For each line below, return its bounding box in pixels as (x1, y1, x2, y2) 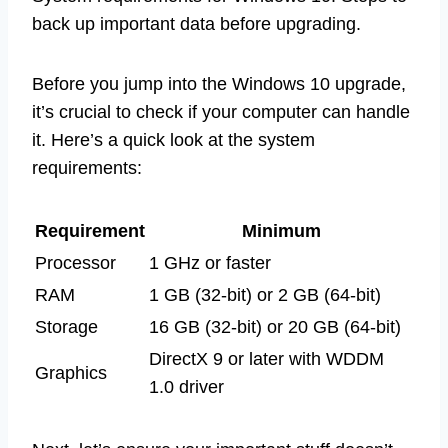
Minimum (241, 221, 321, 242)
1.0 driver (149, 377, 224, 398)
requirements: (32, 158, 142, 179)
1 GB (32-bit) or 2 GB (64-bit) (149, 285, 381, 306)
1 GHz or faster (149, 253, 271, 274)
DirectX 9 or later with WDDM (149, 349, 384, 370)
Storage (35, 317, 98, 338)
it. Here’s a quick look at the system (32, 130, 315, 151)
